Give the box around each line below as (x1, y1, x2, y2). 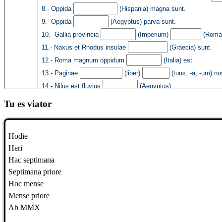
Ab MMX (8, 203, 40, 212)
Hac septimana (8, 156, 55, 165)
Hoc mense (8, 179, 44, 188)
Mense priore (8, 191, 50, 200)
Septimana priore (8, 167, 61, 176)
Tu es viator (4, 98, 52, 109)
